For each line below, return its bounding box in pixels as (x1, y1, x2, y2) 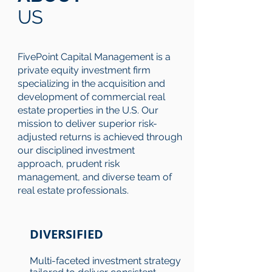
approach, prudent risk (18, 158, 120, 169)
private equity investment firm (18, 64, 151, 76)
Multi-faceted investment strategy (30, 255, 181, 267)
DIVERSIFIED (30, 226, 103, 242)
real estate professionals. (18, 185, 129, 196)
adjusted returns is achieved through (18, 131, 182, 143)
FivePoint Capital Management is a (18, 51, 171, 63)
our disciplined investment (18, 144, 135, 156)
